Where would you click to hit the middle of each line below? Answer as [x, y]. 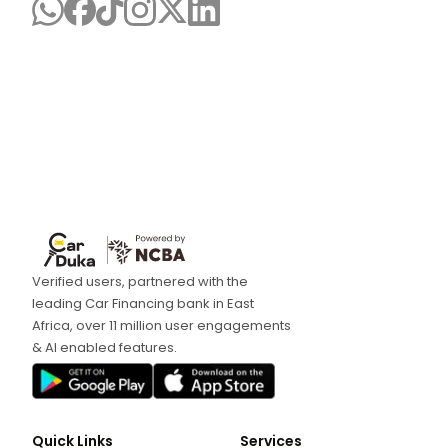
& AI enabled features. [104, 347]
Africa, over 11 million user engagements [161, 325]
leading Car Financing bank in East [143, 303]
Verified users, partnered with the [140, 281]
